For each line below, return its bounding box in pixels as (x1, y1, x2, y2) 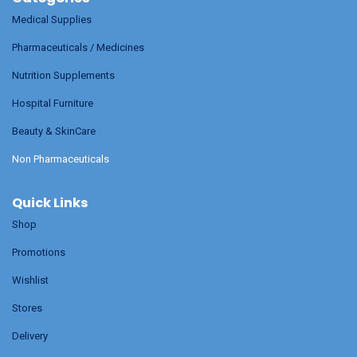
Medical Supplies (12, 14, 92, 25)
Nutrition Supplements (12, 69, 115, 81)
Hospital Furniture (12, 97, 93, 109)
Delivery (12, 330, 48, 342)
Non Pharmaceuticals (12, 153, 109, 165)
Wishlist (12, 274, 49, 286)
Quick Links (12, 194, 88, 212)
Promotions (12, 246, 65, 258)
